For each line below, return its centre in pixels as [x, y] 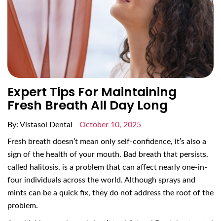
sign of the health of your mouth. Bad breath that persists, [108, 155]
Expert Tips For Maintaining [92, 92]
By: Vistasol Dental [41, 125]
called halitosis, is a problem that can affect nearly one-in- [107, 167]
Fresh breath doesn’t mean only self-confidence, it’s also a [107, 142]
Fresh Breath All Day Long [88, 106]
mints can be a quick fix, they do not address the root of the [110, 193]
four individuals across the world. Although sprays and [101, 180]
